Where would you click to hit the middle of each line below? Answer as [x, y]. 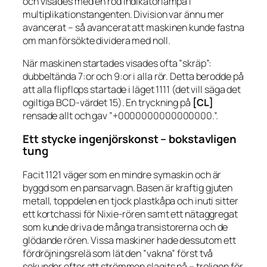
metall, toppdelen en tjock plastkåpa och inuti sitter [131, 201]
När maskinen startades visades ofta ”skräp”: [117, 63]
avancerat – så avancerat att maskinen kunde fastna [133, 27]
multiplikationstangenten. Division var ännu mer [124, 14]
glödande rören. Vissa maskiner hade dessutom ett [130, 240]
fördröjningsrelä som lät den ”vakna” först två [118, 253]
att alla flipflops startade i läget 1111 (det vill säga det [132, 89]
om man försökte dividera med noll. [97, 40]
